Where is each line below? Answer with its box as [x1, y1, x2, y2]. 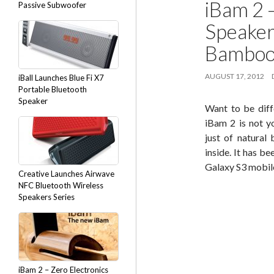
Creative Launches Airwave [18, 169, 114, 179]
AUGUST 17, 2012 [205, 72, 264, 81]
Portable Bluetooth [18, 84, 87, 94]
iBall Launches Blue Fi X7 [18, 73, 104, 83]
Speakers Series [18, 192, 75, 202]
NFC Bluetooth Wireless [18, 180, 103, 190]
